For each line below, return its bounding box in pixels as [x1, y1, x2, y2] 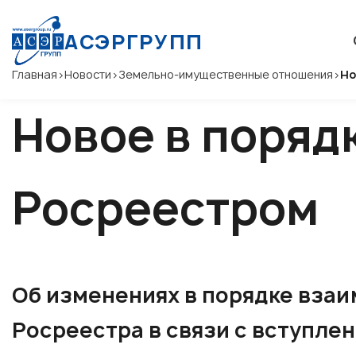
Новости [64, 67, 111, 82]
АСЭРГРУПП [64, 29, 204, 56]
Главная [12, 67, 57, 82]
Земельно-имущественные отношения [118, 67, 333, 82]
